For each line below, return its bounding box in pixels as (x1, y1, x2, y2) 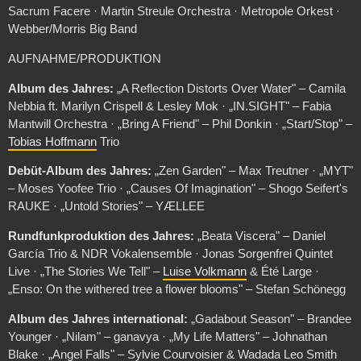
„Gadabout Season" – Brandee (187, 312, 351, 326)
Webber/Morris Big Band (7, 23, 137, 36)
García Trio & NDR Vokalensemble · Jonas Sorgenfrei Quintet (7, 247, 333, 260)
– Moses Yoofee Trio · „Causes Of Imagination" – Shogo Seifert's (7, 182, 348, 196)
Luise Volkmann (162, 264, 247, 278)
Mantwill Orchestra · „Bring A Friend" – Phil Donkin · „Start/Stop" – (7, 117, 352, 131)
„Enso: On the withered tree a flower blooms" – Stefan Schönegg (7, 282, 346, 296)
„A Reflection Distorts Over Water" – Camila (113, 81, 346, 95)
